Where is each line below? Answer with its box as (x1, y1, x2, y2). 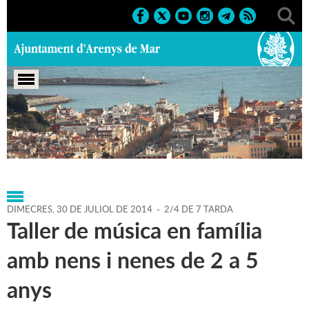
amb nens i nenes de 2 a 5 (7, 244, 259, 276)
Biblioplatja (183, 141, 238, 157)
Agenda (59, 127, 95, 143)
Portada (7, 127, 46, 143)
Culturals (88, 141, 132, 157)
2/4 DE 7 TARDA (164, 203, 233, 216)
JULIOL (82, 203, 114, 216)
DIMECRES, (7, 203, 57, 216)
